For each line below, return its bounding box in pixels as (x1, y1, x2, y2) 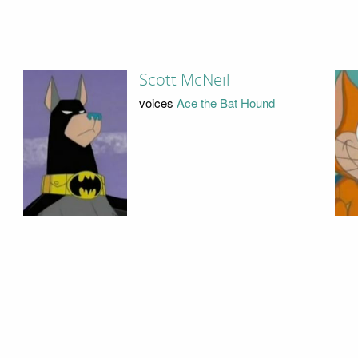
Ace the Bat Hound (176, 93, 275, 111)
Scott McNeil (138, 70, 230, 90)
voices (138, 93, 177, 111)
